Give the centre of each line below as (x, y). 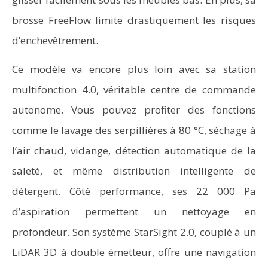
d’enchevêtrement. (55, 40)
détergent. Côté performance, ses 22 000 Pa (134, 191)
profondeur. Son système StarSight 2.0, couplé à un (134, 232)
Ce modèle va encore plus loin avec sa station (134, 69)
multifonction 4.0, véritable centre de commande (134, 89)
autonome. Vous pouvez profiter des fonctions (134, 110)
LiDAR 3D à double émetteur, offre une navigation (134, 252)
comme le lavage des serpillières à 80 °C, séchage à (134, 130)
